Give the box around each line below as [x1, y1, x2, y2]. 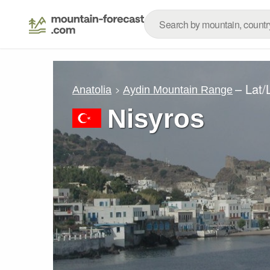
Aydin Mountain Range [123, 83, 233, 96]
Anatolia [72, 83, 111, 96]
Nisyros [107, 104, 205, 133]
